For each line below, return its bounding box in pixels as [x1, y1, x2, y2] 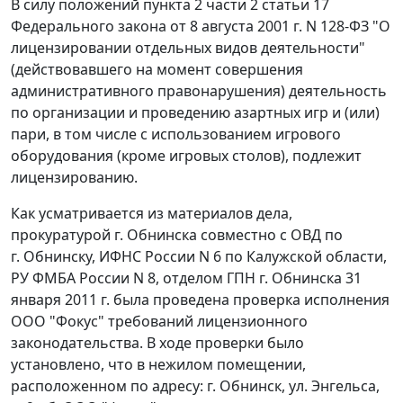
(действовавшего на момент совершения [11, 59, 303, 80]
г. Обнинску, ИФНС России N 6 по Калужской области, [11, 246, 387, 267]
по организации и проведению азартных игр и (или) [11, 103, 380, 123]
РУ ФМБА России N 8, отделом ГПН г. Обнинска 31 [11, 268, 362, 289]
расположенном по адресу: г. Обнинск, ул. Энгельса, [11, 376, 380, 397]
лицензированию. [11, 167, 138, 188]
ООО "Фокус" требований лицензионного [11, 311, 308, 332]
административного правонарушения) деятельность [11, 81, 387, 102]
